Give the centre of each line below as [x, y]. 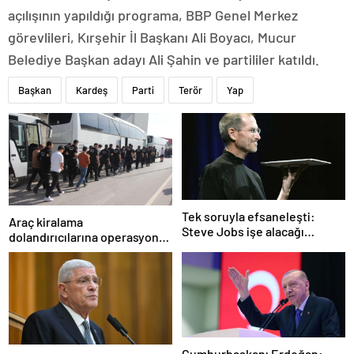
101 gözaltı [37, 251]
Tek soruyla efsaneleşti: [249, 217]
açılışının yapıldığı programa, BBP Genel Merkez [153, 15]
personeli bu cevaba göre [252, 247]
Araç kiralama [46, 221]
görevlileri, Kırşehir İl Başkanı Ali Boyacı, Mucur [152, 38]
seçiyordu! [211, 262]
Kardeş [92, 90]
